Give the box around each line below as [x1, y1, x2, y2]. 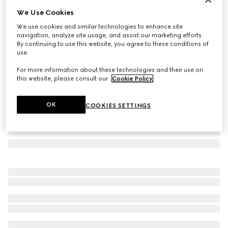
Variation [8, 33, 35, 40]
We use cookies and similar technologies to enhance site [17, 23, 183, 31]
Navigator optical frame [8, 9, 98, 19]
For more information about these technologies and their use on [17, 66, 204, 74]
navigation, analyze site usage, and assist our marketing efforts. [17, 32, 204, 39]
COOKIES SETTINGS [85, 102, 151, 109]
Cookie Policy [112, 75, 153, 82]
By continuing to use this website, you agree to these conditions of [17, 40, 209, 48]
